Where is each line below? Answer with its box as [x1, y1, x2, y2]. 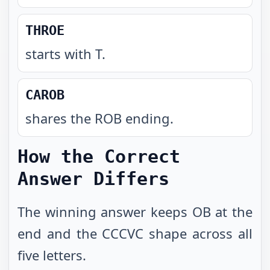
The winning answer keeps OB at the [17, 202, 253, 221]
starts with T [25, 45, 102, 63]
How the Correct [17, 146, 180, 167]
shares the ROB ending [25, 109, 170, 127]
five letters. [17, 246, 86, 264]
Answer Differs [17, 168, 169, 189]
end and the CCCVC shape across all [17, 224, 253, 242]
